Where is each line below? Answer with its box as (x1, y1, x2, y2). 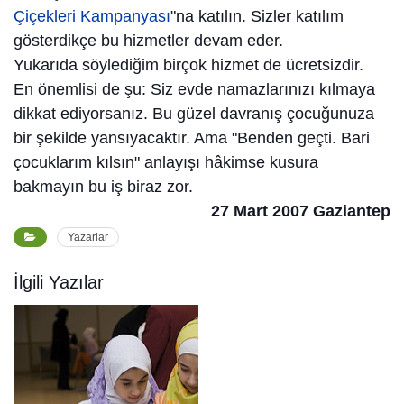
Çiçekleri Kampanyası (14, 7, 170, 26)
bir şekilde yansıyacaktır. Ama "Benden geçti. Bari (14, 129, 370, 148)
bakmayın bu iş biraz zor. (14, 178, 193, 197)
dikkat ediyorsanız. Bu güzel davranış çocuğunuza (14, 105, 374, 124)
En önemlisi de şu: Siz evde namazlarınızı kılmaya (14, 80, 375, 99)
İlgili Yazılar (14, 272, 104, 293)
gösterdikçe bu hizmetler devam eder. (14, 32, 283, 50)
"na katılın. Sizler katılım (170, 7, 344, 26)
